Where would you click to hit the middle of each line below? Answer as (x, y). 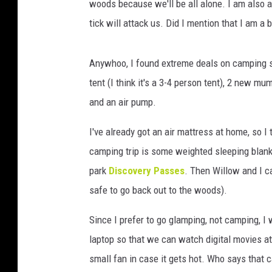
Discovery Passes (147, 171)
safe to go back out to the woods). (158, 190)
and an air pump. (123, 102)
